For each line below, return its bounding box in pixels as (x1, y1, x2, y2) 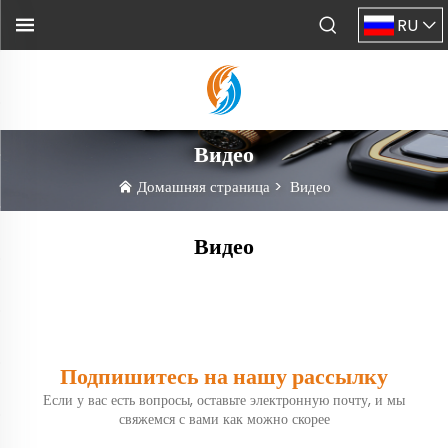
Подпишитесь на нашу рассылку (60, 361, 388, 393)
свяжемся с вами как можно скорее (118, 409, 330, 430)
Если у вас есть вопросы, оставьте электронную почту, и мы (43, 390, 405, 411)
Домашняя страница (136, 176, 270, 198)
